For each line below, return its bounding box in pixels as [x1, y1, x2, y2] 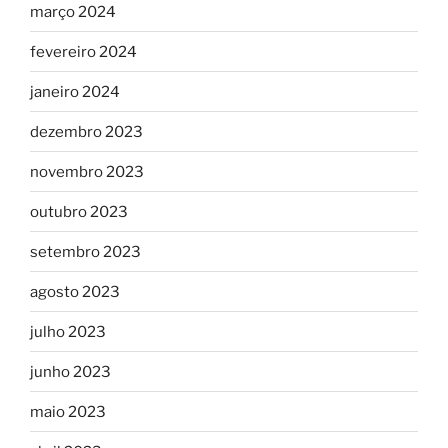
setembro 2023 [30, 242, 141, 261]
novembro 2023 [30, 162, 144, 181]
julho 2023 [30, 322, 106, 341]
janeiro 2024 [30, 82, 120, 101]
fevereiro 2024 [30, 42, 137, 61]
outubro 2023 [30, 202, 128, 221]
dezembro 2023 [30, 122, 143, 141]
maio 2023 [30, 402, 106, 421]
